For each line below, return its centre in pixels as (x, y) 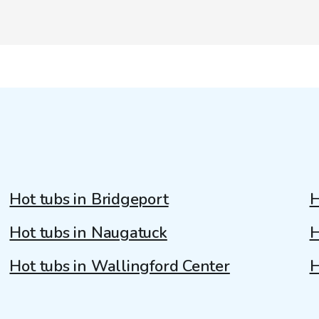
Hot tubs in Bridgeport (89, 199)
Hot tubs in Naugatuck (88, 232)
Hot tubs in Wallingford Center (120, 266)
